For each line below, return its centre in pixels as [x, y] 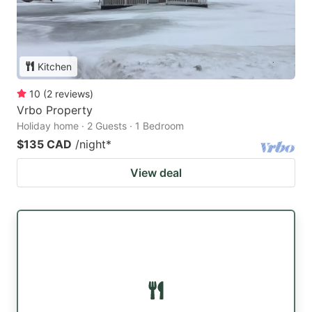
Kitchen [55, 66]
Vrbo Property [55, 110]
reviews [72, 93]
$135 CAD [44, 144]
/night [91, 144]
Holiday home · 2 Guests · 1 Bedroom [100, 125]
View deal [156, 172]
